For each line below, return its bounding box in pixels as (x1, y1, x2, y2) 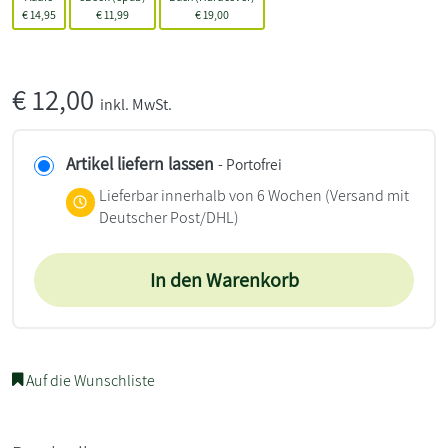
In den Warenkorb (149, 266, 299, 293)
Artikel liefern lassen (66, 151, 214, 175)
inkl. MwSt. (100, 93, 172, 115)
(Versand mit (321, 184, 409, 206)
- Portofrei (218, 153, 282, 174)
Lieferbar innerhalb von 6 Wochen (98, 184, 322, 206)
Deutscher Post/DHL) (98, 206, 239, 228)
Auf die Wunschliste (23, 369, 155, 391)
